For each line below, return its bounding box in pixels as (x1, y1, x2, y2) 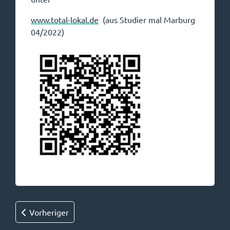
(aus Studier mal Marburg (99, 14, 195, 25)
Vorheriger (27, 207, 69, 217)
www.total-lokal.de (31, 14, 99, 25)
